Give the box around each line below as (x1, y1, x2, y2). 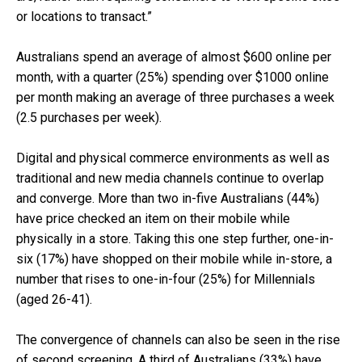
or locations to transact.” (16, 9, 152, 25)
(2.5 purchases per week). (16, 110, 162, 126)
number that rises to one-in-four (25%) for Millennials (16, 271, 315, 288)
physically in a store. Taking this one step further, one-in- (16, 231, 334, 247)
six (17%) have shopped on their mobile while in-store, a (16, 251, 332, 267)
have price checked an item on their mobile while (16, 211, 290, 227)
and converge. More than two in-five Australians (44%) (16, 191, 319, 207)
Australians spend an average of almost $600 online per (16, 49, 331, 65)
